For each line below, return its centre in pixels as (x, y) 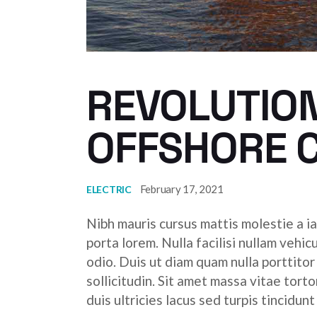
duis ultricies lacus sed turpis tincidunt (201, 299)
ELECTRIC (109, 190)
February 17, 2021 (181, 189)
